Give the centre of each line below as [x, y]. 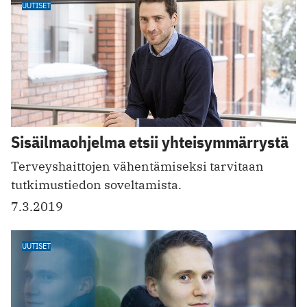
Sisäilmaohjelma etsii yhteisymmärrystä [150, 142]
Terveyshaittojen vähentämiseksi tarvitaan [137, 166]
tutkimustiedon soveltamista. [96, 184]
